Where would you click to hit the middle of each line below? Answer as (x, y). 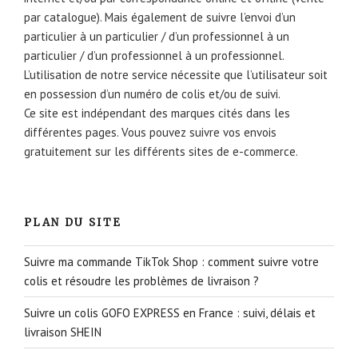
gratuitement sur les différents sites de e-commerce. (161, 152)
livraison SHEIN (63, 332)
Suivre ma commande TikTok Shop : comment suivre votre (171, 261)
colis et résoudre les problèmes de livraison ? (141, 280)
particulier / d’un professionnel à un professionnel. (154, 56)
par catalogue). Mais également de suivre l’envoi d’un (160, 18)
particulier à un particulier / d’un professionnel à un (157, 37)
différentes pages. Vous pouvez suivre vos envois (150, 133)
